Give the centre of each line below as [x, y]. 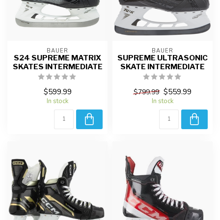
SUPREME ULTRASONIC [163, 57]
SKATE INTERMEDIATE [163, 66]
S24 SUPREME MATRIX [57, 57]
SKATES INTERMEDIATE [57, 66]
